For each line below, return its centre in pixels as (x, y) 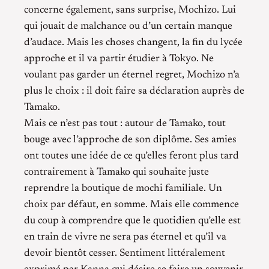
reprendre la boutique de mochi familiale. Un (123, 188)
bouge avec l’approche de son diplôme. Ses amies (130, 140)
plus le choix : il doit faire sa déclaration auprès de (134, 91)
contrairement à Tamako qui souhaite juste (116, 172)
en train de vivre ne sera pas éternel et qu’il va (125, 237)
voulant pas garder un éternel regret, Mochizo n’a (132, 75)
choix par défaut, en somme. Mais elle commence (131, 204)
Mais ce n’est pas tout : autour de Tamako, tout (125, 123)
